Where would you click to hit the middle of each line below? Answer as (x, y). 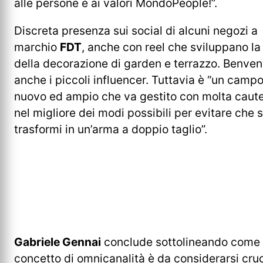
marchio (37, 47)
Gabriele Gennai (58, 242)
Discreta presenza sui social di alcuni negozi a (136, 31)
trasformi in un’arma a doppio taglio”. (111, 129)
